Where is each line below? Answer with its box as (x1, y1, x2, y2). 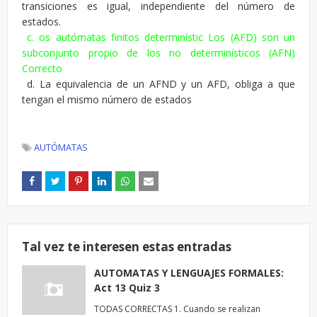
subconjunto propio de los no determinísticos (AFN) (22, 46, 295, 59)
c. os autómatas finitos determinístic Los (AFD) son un (27, 30, 296, 44)
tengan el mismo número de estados (22, 93, 197, 106)
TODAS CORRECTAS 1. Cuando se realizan (94, 303, 260, 315)
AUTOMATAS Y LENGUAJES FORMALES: (94, 266, 284, 279)
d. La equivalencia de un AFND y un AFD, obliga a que (22, 77, 295, 91)
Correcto (22, 62, 62, 75)
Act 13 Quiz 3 (94, 281, 160, 294)
